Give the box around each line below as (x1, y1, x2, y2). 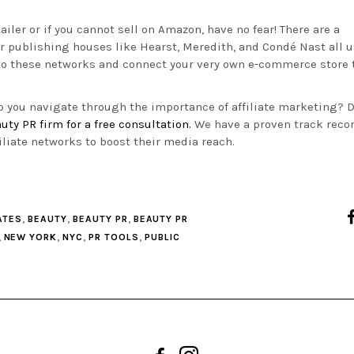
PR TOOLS (88, 232, 139, 243)
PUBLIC (144, 232, 180, 243)
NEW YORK (3, 232, 58, 243)
